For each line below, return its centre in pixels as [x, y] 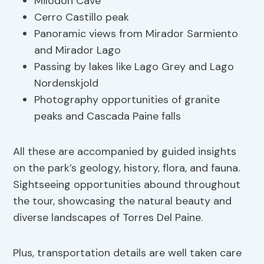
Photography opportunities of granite [127, 100]
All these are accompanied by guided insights [125, 152]
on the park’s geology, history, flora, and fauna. [127, 168]
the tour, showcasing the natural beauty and [123, 201]
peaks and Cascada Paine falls [108, 116]
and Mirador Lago [78, 50]
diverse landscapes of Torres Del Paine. [108, 218]
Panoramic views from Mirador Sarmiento [136, 34]
